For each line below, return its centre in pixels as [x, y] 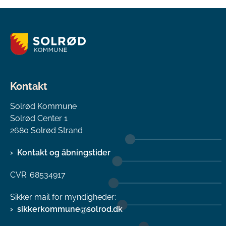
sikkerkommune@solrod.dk [70, 209]
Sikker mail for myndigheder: [63, 197]
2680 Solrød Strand [46, 130]
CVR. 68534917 [38, 175]
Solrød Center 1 [39, 118]
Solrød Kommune [43, 106]
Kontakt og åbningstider [64, 152]
